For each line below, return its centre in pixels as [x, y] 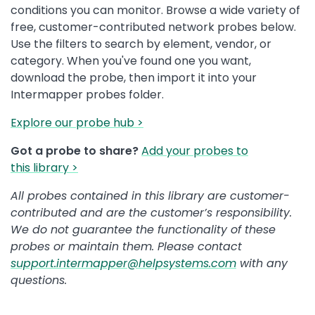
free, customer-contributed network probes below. [153, 27]
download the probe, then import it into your [134, 78]
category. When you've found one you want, [131, 61]
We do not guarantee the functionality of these [143, 230]
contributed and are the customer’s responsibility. [151, 213]
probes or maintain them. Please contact [126, 247]
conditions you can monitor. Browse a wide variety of [155, 11]
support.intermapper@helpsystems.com [123, 264]
